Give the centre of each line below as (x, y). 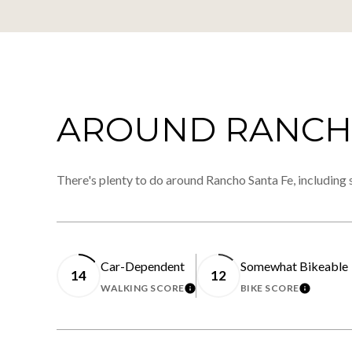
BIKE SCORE (269, 288)
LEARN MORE (228, 292)
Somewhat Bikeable (294, 266)
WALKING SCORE (143, 288)
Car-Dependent (143, 266)
